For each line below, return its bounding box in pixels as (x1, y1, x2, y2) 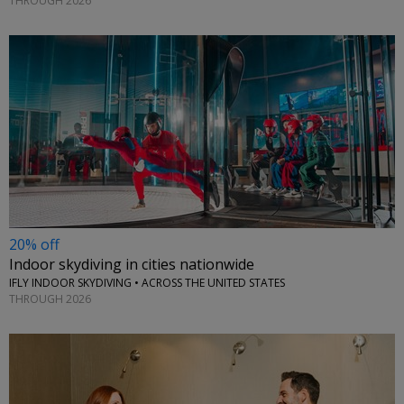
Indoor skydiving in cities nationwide (9, 254, 254, 275)
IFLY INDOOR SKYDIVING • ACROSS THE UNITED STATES (9, 275, 285, 291)
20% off (9, 234, 60, 254)
